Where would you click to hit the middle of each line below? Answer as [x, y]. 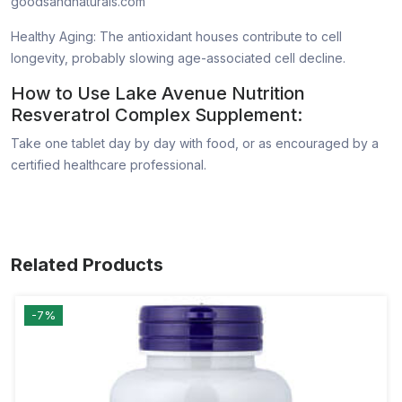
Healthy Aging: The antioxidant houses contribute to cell [176, 37]
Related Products [87, 265]
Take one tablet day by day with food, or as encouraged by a [195, 144]
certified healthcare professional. [109, 165]
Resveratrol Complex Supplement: [157, 115]
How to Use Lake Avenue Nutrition [158, 94]
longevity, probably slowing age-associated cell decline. [178, 58]
